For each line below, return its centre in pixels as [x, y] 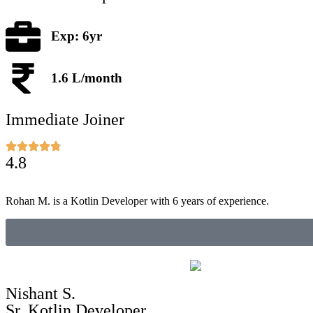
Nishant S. [41, 293]
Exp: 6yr [77, 36]
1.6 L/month [87, 78]
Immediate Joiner [65, 120]
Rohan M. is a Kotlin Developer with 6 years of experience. [137, 201]
